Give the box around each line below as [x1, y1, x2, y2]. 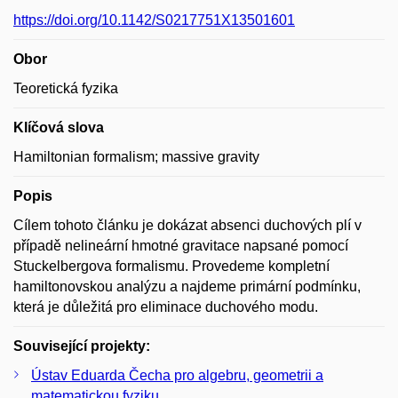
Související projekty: [13, 338, 150, 354]
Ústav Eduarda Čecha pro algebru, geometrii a [31, 367, 323, 383]
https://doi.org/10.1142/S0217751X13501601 [13, 12, 295, 28]
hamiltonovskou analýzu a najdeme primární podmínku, [13, 278, 361, 294]
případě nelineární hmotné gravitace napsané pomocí [13, 237, 348, 253]
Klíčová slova [13, 119, 104, 135]
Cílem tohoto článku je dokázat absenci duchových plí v [13, 217, 362, 233]
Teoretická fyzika [13, 80, 118, 96]
